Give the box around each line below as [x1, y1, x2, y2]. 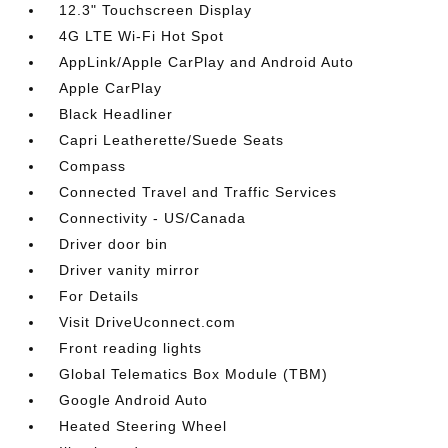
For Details [59, 288, 140, 304]
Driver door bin [59, 236, 169, 252]
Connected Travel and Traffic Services [59, 184, 338, 200]
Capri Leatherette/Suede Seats [59, 132, 285, 148]
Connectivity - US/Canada [59, 210, 247, 226]
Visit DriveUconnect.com [59, 314, 237, 330]
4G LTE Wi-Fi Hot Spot [59, 28, 225, 44]
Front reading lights [59, 340, 203, 356]
